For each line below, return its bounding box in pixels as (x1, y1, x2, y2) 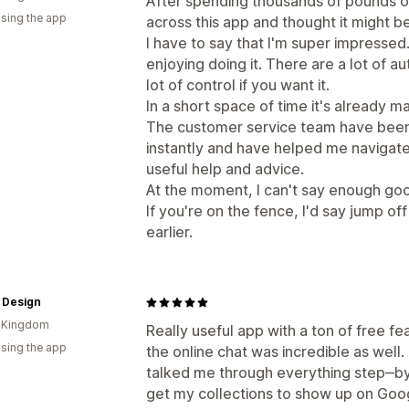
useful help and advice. (146, 160, 304, 178)
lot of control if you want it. (146, 76, 330, 94)
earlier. (146, 223, 193, 241)
